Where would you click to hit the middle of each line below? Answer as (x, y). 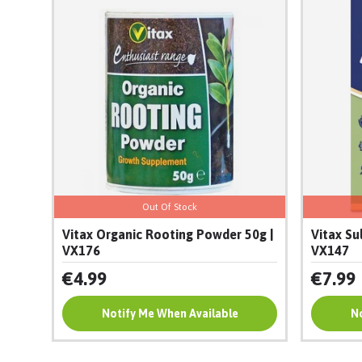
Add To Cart (170, 314)
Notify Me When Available (170, 314)
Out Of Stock (170, 207)
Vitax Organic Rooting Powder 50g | (168, 235)
